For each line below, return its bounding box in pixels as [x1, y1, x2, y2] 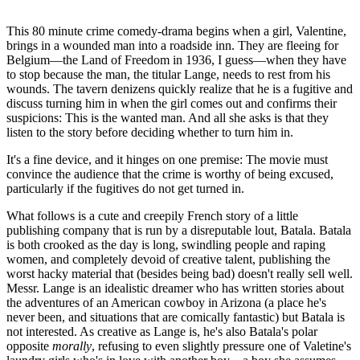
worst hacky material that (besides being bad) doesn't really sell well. [6, 266, 353, 280]
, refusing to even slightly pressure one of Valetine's [92, 338, 351, 353]
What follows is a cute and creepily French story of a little [6, 208, 298, 223]
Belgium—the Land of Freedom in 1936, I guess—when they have [6, 52, 346, 67]
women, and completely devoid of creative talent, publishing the [6, 252, 330, 266]
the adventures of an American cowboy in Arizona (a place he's [6, 295, 326, 309]
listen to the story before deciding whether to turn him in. [6, 125, 293, 139]
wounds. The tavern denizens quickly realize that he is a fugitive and [6, 81, 353, 96]
